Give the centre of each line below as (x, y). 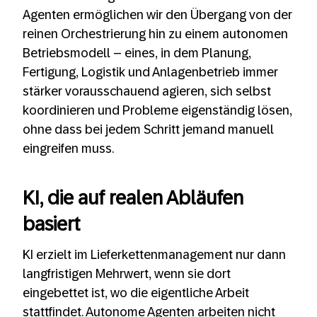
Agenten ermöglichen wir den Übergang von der (157, 15)
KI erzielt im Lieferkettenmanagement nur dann (154, 254)
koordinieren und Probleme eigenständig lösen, (157, 110)
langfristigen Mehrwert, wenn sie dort (127, 273)
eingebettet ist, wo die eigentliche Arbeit (136, 293)
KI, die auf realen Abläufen (133, 198)
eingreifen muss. (68, 149)
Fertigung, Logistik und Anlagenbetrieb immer (150, 72)
